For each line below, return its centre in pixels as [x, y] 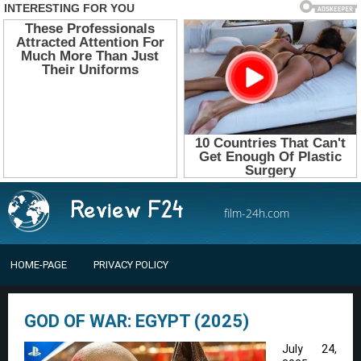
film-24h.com [257, 213]
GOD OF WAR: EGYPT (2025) [137, 321]
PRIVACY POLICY [131, 264]
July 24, [309, 349]
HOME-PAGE [39, 264]
